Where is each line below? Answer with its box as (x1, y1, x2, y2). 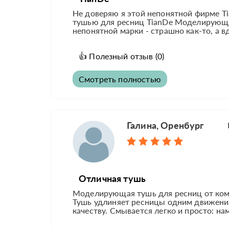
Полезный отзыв (89, 51, 153, 61)
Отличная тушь (79, 173, 146, 185)
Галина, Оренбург (127, 120, 204, 131)
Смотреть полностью (79, 74, 161, 84)
